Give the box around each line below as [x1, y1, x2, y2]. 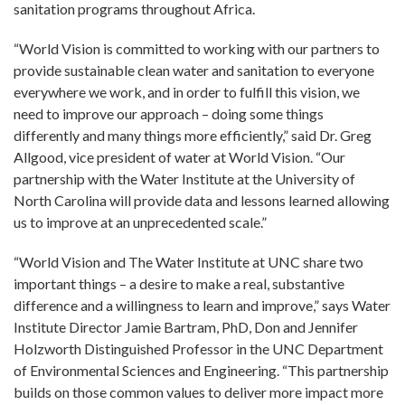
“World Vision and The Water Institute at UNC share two [14, 253, 363, 271]
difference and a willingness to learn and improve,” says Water [14, 297, 391, 315]
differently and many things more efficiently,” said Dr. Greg [14, 127, 372, 145]
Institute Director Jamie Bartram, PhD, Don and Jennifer [14, 318, 358, 336]
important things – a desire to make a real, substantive [14, 275, 344, 293]
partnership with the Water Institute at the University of [14, 170, 355, 188]
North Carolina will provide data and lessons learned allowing [14, 192, 390, 210]
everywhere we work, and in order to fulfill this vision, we [14, 83, 360, 101]
